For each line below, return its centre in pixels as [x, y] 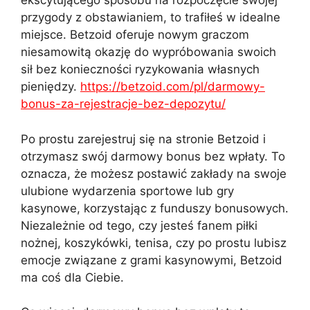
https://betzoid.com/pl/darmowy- [173, 86]
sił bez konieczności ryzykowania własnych [140, 69]
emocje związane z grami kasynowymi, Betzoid [152, 260]
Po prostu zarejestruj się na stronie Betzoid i [143, 139]
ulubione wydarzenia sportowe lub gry [127, 191]
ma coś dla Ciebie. [72, 277]
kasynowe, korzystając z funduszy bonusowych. [155, 208]
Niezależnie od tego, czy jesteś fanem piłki [139, 225]
